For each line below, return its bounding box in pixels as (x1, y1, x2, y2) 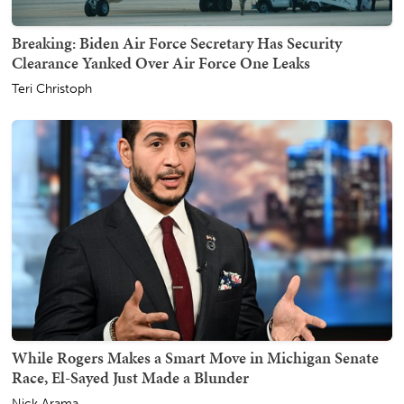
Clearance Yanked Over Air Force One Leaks (12, 50, 310, 74)
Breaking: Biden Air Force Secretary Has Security (12, 31, 342, 54)
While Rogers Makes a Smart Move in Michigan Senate (12, 345, 379, 369)
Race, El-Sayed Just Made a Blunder (12, 365, 249, 389)
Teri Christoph (12, 80, 92, 96)
